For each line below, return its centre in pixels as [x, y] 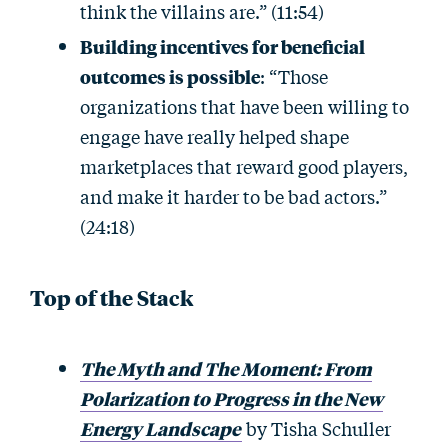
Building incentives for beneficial [222, 46]
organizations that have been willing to [244, 106]
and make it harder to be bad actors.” [233, 196]
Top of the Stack [111, 297]
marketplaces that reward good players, [244, 166]
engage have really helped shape [214, 136]
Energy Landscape [160, 428]
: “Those [294, 76]
